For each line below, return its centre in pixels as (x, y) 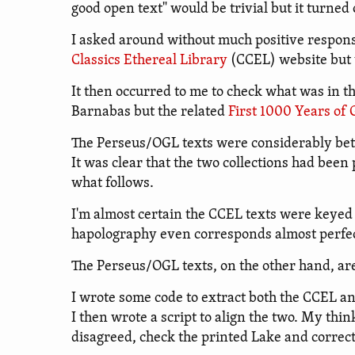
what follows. (113, 183)
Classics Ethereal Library (149, 61)
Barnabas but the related (150, 112)
